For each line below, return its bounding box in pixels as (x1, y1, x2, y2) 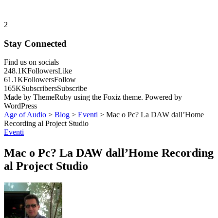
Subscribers (21, 84, 57, 93)
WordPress (4, 102, 37, 110)
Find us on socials (4, 58, 59, 67)
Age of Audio (4, 110, 46, 119)
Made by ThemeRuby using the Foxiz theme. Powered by (4, 93, 182, 102)
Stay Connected (4, 38, 67, 49)
